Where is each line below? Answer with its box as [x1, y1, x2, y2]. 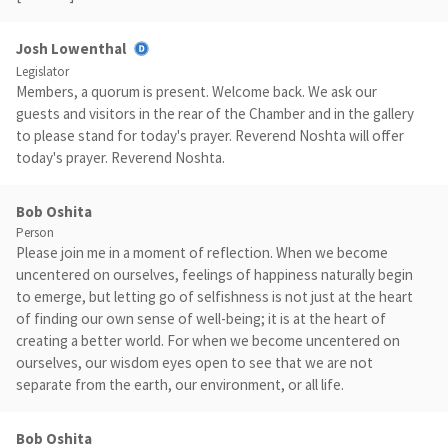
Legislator [16, 62, 69, 80]
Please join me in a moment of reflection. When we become [16, 242, 388, 262]
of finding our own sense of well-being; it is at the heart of [16, 308, 386, 328]
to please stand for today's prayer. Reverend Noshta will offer [16, 125, 404, 145]
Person [16, 223, 54, 241]
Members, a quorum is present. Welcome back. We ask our [16, 81, 377, 101]
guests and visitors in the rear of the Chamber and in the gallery [16, 103, 414, 123]
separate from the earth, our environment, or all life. [16, 374, 344, 394]
